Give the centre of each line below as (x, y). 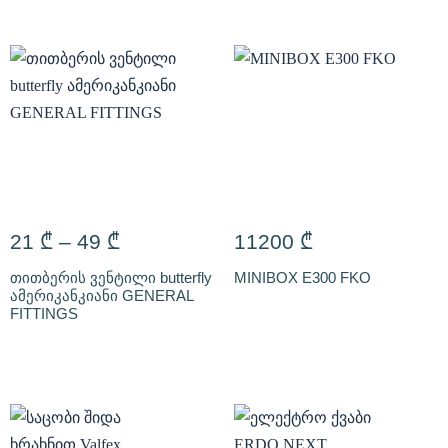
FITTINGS (44, 313)
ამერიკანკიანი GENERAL (101, 295)
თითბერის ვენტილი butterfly (111, 277)
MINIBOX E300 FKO (302, 277)
